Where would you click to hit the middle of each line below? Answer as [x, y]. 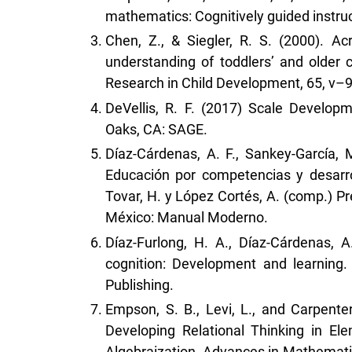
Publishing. [139, 284]
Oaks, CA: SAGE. [156, 129]
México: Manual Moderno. [187, 218]
